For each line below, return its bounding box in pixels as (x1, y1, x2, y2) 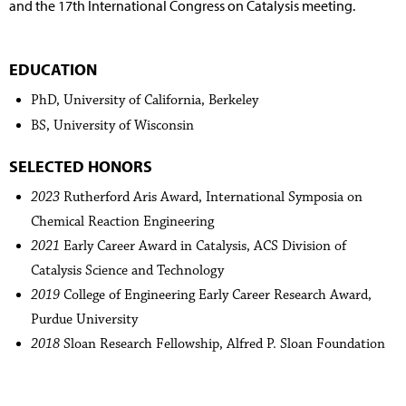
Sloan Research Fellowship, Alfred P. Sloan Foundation (60, 335, 385, 353)
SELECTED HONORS (9, 156, 152, 178)
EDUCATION (9, 59, 97, 81)
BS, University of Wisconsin (31, 117, 194, 135)
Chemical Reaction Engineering (31, 213, 214, 231)
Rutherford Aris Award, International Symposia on (60, 188, 362, 207)
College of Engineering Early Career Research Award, (60, 286, 372, 304)
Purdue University (31, 311, 138, 329)
